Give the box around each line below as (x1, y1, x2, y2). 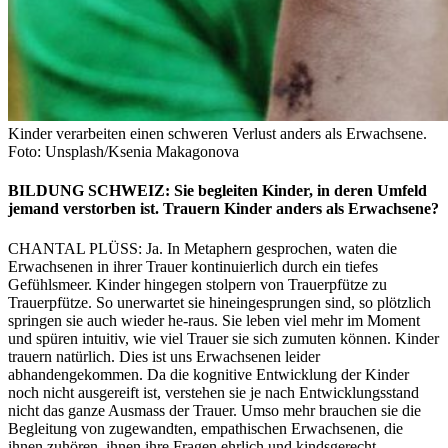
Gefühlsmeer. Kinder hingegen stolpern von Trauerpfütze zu (8, 275, 387, 293)
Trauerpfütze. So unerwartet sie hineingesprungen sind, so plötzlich (8, 293, 431, 311)
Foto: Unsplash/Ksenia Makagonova (8, 143, 239, 161)
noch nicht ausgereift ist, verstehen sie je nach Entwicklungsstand (8, 383, 419, 401)
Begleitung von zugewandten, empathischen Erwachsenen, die (8, 419, 403, 437)
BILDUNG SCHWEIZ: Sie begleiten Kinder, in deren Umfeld (8, 182, 427, 200)
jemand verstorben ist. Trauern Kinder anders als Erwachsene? (8, 200, 439, 218)
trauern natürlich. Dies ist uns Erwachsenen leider (8, 347, 320, 365)
